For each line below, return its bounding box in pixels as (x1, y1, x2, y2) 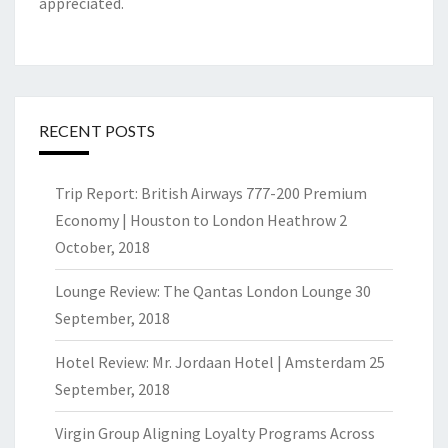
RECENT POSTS (39, 121, 155, 140)
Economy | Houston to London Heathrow (55, 210, 336, 230)
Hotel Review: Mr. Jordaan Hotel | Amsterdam (55, 352, 366, 372)
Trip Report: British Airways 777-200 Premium (55, 183, 367, 203)
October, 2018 (55, 237, 150, 257)
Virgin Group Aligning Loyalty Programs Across (55, 423, 375, 443)
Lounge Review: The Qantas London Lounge (55, 281, 352, 301)
